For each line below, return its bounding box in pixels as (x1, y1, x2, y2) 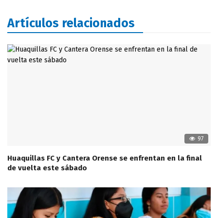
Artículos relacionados (7, 16, 135, 31)
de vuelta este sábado (7, 163, 87, 173)
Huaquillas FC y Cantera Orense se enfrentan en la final (7, 154, 202, 163)
